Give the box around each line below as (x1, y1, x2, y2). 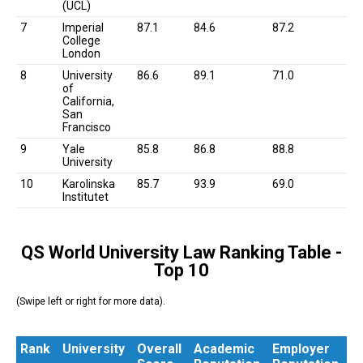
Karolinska (62, 177, 115, 190)
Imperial (62, 20, 104, 34)
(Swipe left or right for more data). (16, 295, 165, 307)
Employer (272, 340, 330, 357)
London (62, 46, 100, 60)
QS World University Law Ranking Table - (21, 241, 342, 263)
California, (62, 94, 114, 108)
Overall (137, 340, 181, 357)
